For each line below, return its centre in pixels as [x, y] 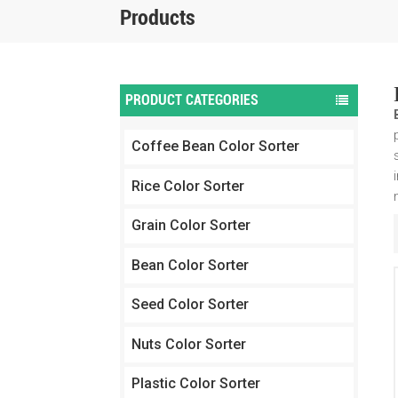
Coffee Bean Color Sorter [215, 147]
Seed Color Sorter [190, 305]
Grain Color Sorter [191, 226]
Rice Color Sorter [187, 186]
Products [157, 17]
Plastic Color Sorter [195, 384]
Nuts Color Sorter [188, 344]
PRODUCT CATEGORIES [192, 100]
